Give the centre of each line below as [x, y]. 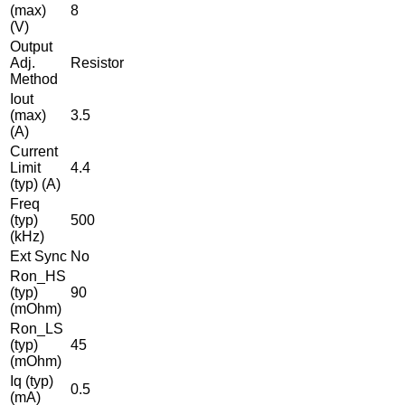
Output [31, 47]
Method [34, 80]
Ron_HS [38, 277]
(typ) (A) [35, 184]
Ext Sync [38, 257]
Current [34, 152]
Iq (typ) [32, 381]
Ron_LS [37, 329]
